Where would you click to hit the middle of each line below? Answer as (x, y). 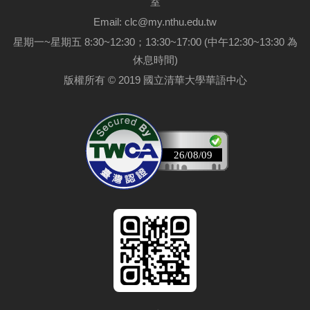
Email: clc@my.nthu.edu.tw (155, 21)
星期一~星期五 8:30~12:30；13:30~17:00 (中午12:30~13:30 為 (155, 42)
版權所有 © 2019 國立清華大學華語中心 (155, 80)
